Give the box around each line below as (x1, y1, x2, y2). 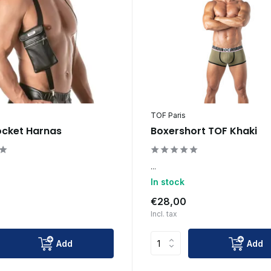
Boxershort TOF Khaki (150, 123, 257, 138)
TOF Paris (150, 110, 186, 120)
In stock (150, 176, 184, 187)
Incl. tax (150, 209, 177, 218)
